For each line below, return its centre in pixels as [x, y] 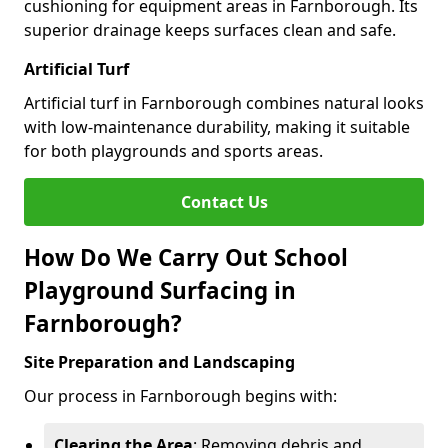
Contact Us [224, 202]
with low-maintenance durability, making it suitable [217, 127]
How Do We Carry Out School [186, 257]
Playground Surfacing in [160, 290]
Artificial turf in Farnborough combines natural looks [224, 103]
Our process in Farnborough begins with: [180, 396]
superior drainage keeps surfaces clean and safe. [210, 30]
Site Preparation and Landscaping [159, 362]
